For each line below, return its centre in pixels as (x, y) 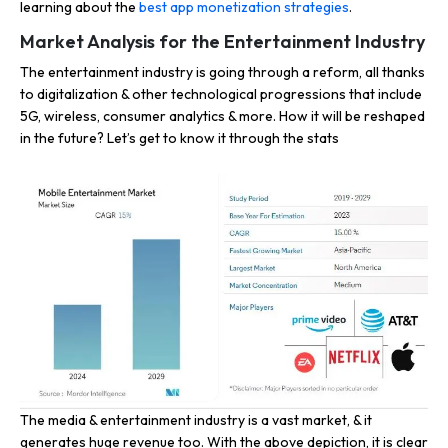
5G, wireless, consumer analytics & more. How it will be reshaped (222, 116)
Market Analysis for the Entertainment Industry (222, 41)
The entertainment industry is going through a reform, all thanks (222, 72)
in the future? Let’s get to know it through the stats (179, 138)
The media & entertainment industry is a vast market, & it (196, 419)
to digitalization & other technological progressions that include (221, 94)
